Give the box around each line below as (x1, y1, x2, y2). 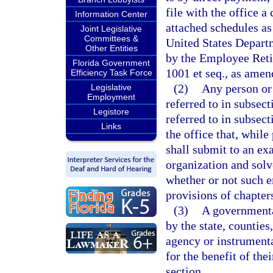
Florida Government (73, 58, 150, 68)
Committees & (84, 34, 138, 43)
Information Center (75, 9, 147, 19)
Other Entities (85, 43, 138, 53)
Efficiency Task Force (70, 68, 152, 77)
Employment (87, 92, 135, 102)
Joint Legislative (80, 24, 142, 34)
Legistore (93, 107, 129, 116)
